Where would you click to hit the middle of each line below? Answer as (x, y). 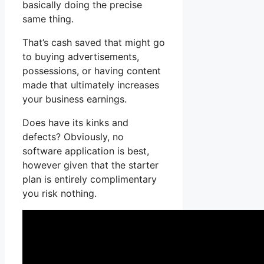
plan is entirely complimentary (90, 179)
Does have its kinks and (75, 123)
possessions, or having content (92, 71)
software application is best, (86, 151)
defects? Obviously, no (73, 137)
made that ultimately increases (91, 85)
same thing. (48, 19)
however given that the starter (90, 165)
